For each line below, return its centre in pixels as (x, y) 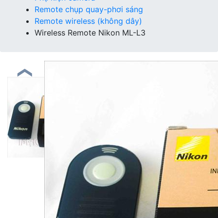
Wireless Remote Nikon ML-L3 (90, 32)
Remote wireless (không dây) (88, 21)
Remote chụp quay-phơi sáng (89, 9)
